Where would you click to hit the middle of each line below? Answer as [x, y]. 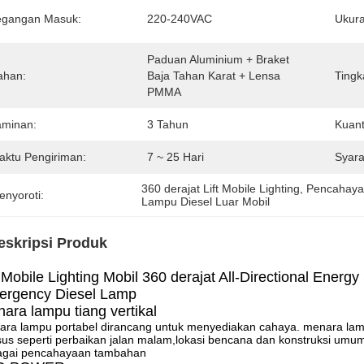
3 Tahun [168, 124]
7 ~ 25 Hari [175, 157]
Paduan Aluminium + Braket [218, 59]
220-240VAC [180, 19]
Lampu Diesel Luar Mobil [206, 201]
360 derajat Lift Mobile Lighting [221, 188]
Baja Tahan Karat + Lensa [214, 76]
